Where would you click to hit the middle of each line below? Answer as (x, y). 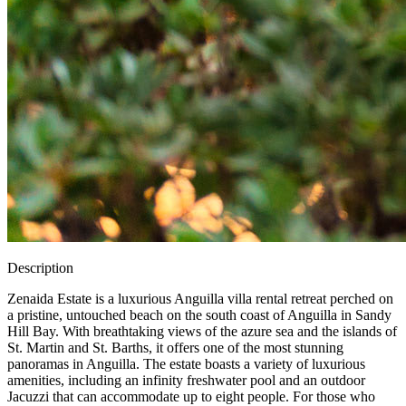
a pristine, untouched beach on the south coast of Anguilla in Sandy (199, 315)
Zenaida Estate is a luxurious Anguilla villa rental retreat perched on (200, 299)
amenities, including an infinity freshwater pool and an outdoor (186, 380)
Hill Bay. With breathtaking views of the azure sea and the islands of (202, 331)
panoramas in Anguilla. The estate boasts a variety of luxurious (186, 364)
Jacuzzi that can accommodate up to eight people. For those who (191, 396)
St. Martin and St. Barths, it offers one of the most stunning (175, 348)
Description (40, 268)
